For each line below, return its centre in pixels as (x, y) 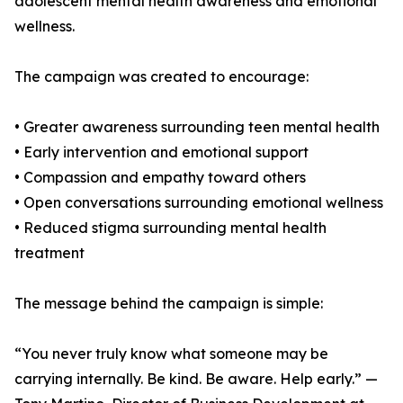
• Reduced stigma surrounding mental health (170, 228)
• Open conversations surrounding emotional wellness (199, 203)
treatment (49, 253)
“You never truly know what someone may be (171, 354)
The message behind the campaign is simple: (169, 304)
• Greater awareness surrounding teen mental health (197, 127)
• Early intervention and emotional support (161, 152)
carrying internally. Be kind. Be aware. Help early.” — (196, 379)
